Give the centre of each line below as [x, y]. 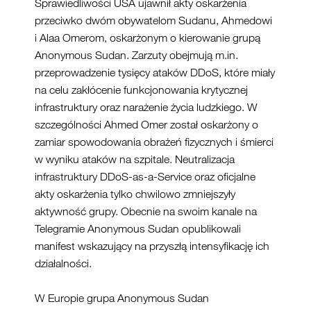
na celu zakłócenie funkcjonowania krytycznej [141, 90]
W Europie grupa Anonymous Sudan [122, 298]
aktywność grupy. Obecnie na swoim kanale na [146, 211]
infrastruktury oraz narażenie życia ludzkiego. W [146, 107]
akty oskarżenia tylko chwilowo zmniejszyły [135, 194]
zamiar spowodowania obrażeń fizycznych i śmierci [154, 142]
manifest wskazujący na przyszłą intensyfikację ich [152, 246]
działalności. [63, 263]
